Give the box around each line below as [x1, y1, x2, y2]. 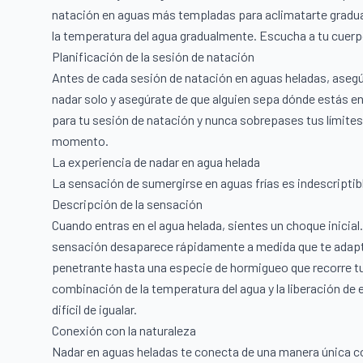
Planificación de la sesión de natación [52, 48, 254, 64]
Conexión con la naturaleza [52, 322, 196, 338]
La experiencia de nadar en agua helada [52, 153, 260, 169]
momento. [52, 132, 109, 148]
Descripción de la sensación [52, 195, 203, 211]
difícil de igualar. [52, 301, 137, 317]
